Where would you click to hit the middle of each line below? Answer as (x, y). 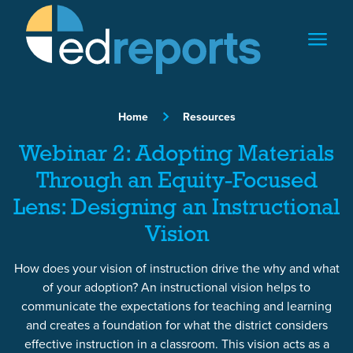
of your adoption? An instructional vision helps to (176, 287)
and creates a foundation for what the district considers (176, 325)
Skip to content (44, 12)
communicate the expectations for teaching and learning (176, 306)
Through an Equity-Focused (176, 182)
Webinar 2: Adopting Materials (176, 155)
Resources (209, 116)
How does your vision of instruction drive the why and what (176, 268)
